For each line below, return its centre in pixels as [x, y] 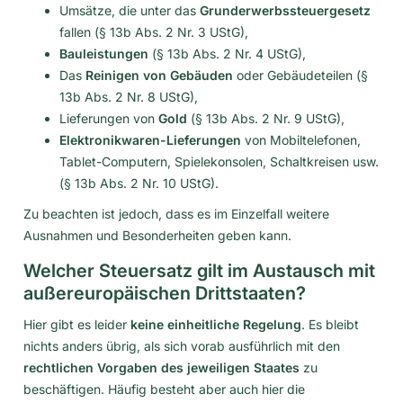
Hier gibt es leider [77, 324]
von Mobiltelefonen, [301, 139]
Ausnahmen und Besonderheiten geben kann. [157, 235]
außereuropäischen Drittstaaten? [165, 293]
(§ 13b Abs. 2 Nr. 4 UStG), [227, 53]
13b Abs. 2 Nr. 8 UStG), [129, 96]
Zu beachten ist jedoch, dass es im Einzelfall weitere [176, 213]
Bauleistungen [104, 53]
